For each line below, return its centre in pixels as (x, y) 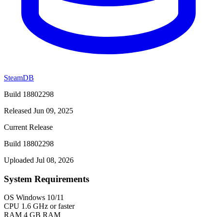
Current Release (28, 127)
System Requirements (46, 179)
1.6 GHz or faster (48, 206)
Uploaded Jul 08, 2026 (39, 160)
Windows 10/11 (40, 198)
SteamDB (19, 77)
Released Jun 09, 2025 (39, 110)
